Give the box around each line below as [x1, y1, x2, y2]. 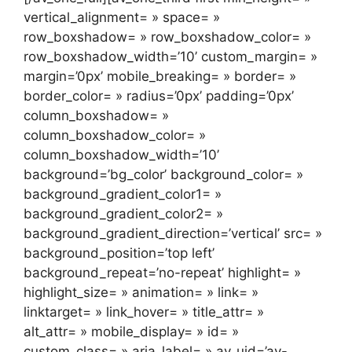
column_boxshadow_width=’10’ [24, 146, 219, 163]
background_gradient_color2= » [24, 205, 223, 222]
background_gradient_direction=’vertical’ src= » [24, 225, 322, 241]
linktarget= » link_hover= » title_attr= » [24, 303, 264, 320]
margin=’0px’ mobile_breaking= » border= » [24, 68, 296, 84]
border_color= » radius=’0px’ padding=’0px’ [24, 87, 294, 104]
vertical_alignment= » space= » [24, 9, 220, 25]
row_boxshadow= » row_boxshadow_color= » [24, 28, 311, 45]
